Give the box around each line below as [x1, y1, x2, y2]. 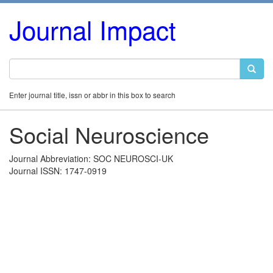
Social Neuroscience [9, 119, 209, 150]
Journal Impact [9, 11, 176, 48]
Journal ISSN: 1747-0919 [9, 165, 107, 177]
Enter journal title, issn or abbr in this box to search [9, 90, 175, 100]
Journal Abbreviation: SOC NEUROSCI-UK [9, 152, 173, 165]
